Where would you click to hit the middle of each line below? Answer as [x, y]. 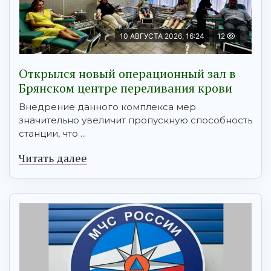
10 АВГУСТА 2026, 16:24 [162, 36]
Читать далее [53, 158]
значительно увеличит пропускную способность [135, 120]
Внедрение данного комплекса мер [107, 107]
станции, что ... [52, 134]
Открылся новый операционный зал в [127, 74]
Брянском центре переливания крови [126, 88]
